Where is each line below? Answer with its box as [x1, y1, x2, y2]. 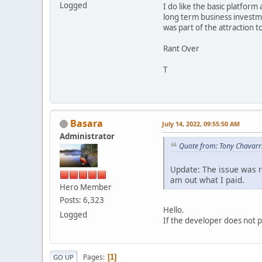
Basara [70, 116, 103, 130]
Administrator [60, 130, 115, 142]
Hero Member [60, 181, 112, 192]
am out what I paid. [170, 174, 244, 186]
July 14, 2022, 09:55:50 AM [162, 119, 240, 128]
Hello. [163, 205, 184, 216]
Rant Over [163, 43, 199, 54]
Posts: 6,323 [60, 194, 104, 205]
